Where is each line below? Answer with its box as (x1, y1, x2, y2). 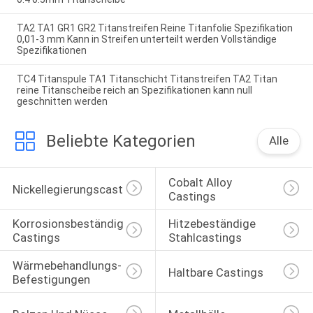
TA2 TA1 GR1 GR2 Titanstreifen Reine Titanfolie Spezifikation (16, 22, 293, 34)
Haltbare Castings (168, 265, 263, 279)
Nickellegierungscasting (12, 182, 139, 196)
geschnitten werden (16, 96, 108, 108)
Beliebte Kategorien (45, 131, 196, 152)
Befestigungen (12, 272, 90, 286)
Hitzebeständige (168, 217, 259, 231)
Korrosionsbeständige (12, 217, 133, 231)
